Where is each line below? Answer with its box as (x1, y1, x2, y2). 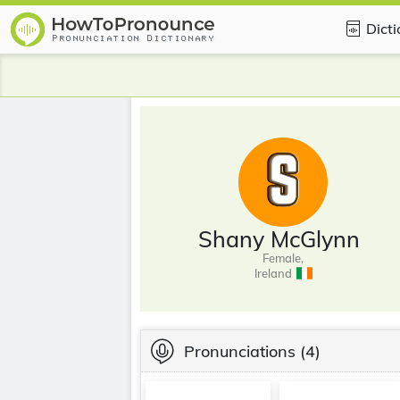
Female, (262, 250, 304, 265)
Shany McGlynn (197, 224, 360, 253)
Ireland (254, 265, 292, 280)
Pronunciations (184, 340, 296, 362)
